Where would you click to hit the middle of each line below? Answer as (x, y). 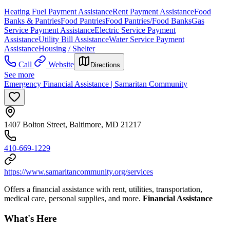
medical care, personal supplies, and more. (73, 198)
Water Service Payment (147, 39)
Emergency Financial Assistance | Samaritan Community (96, 84)
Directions (105, 65)
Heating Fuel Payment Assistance (58, 11)
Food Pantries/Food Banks (148, 21)
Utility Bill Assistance (74, 39)
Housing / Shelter (67, 48)
